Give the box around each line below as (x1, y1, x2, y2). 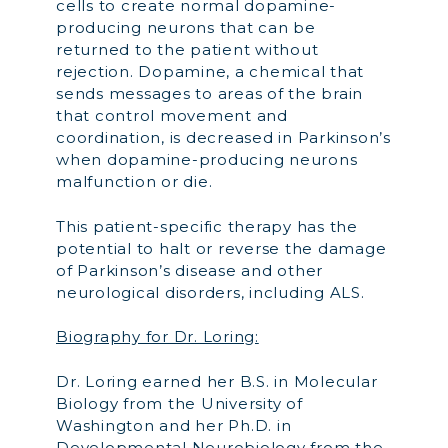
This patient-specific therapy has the (56, 216, 358, 236)
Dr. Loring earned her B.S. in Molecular (56, 371, 378, 391)
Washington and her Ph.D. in (56, 415, 292, 435)
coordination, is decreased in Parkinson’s (56, 128, 391, 147)
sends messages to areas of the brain (56, 84, 363, 103)
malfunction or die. (56, 172, 213, 191)
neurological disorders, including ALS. (56, 282, 365, 302)
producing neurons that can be (56, 18, 316, 37)
